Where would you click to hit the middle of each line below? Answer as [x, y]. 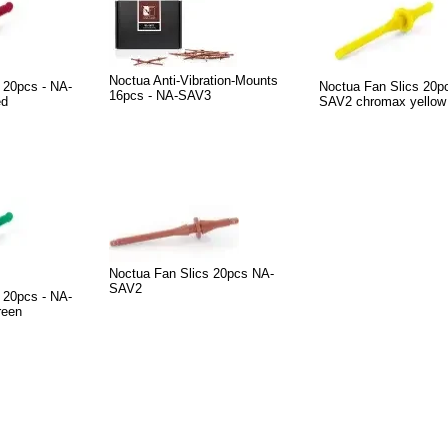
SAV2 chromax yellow [382, 101]
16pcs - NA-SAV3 [160, 95]
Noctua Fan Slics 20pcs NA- [191, 273]
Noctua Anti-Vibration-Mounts [193, 80]
